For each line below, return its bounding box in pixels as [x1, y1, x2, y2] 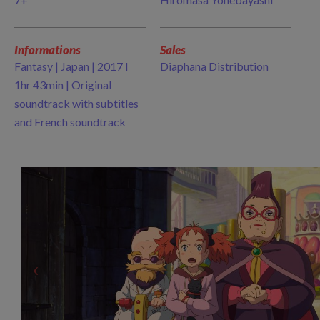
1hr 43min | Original [14, 78, 111, 91]
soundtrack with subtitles [14, 96, 139, 110]
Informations [14, 42, 81, 57]
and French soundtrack [14, 115, 128, 129]
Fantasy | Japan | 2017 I [14, 59, 129, 73]
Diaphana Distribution [160, 59, 269, 73]
